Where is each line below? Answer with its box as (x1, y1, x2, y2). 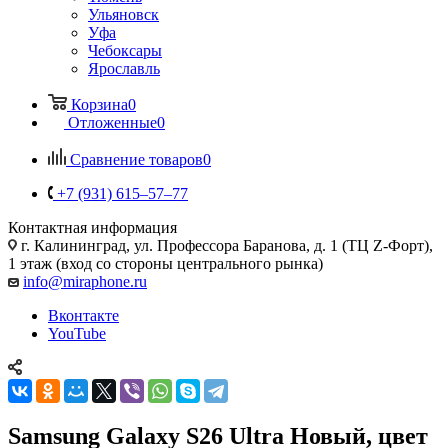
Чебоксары (88, 41, 162, 59)
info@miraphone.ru (23, 272, 147, 290)
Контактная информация (8, 218, 177, 236)
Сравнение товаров (70, 150, 203, 168)
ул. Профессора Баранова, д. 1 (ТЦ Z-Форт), (134, 236, 433, 254)
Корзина (71, 95, 128, 113)
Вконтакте (48, 306, 119, 324)
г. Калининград (21, 236, 126, 254)
